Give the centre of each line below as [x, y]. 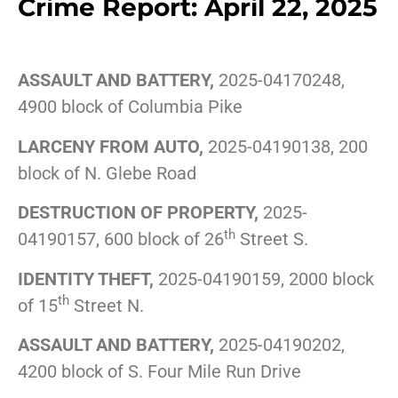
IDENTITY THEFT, [86, 279]
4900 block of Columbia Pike [130, 107]
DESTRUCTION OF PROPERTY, [138, 213]
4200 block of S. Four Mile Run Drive [159, 371]
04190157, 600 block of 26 [121, 239]
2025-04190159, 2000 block [264, 279]
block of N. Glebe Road [107, 173]
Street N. [107, 305]
